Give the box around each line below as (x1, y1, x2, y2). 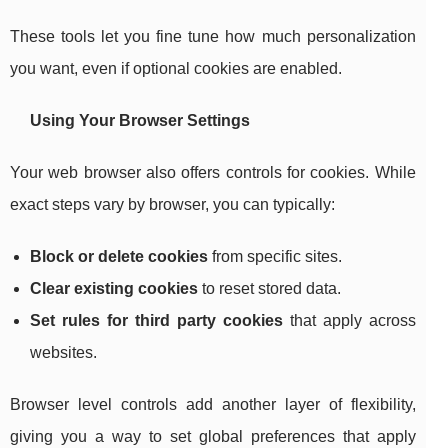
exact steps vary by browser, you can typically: (10, 196, 335, 214)
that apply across (282, 312, 416, 330)
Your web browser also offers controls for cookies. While (10, 164, 416, 182)
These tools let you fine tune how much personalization (10, 28, 416, 46)
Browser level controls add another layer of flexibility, (10, 396, 416, 414)
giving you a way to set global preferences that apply (10, 428, 416, 446)
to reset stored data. (198, 280, 341, 298)
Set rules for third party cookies (30, 312, 283, 330)
